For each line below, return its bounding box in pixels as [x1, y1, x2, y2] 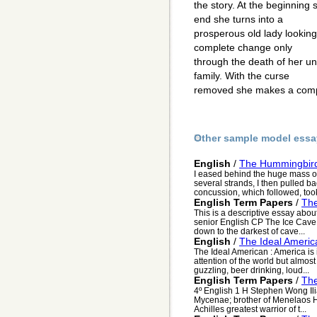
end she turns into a [194, 13, 283, 25]
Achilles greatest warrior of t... [194, 304, 306, 314]
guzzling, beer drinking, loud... [194, 265, 309, 275]
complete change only [194, 42, 292, 54]
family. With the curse [194, 70, 289, 82]
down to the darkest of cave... [194, 226, 305, 236]
